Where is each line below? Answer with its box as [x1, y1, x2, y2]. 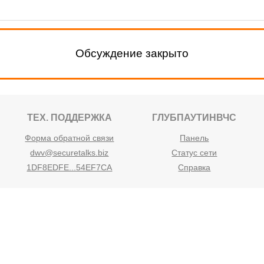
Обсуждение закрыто [75, 47, 189, 60]
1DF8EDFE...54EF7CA [27, 163, 113, 173]
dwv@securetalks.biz [30, 148, 109, 158]
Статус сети [171, 148, 217, 158]
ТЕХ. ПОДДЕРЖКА [27, 112, 112, 123]
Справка [178, 163, 211, 173]
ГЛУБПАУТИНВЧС [152, 112, 237, 123]
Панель [180, 133, 209, 143]
